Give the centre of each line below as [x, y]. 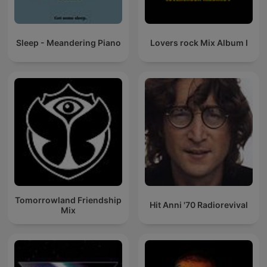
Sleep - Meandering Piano [68, 43]
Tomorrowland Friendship [68, 200]
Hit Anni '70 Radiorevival [199, 205]
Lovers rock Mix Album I [199, 43]
